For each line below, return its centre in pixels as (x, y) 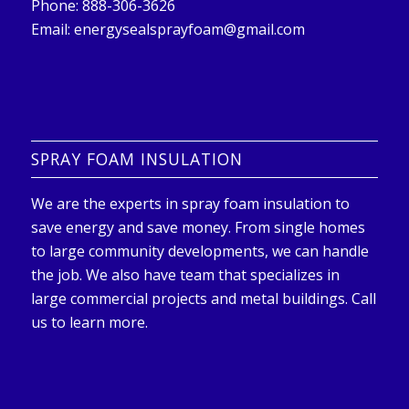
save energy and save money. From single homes (198, 228)
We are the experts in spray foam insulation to (190, 204)
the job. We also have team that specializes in (185, 275)
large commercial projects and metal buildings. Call (203, 299)
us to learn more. (89, 323)
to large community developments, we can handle (199, 252)
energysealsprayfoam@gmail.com (189, 30)
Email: (52, 30)
